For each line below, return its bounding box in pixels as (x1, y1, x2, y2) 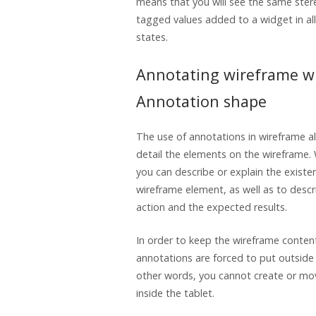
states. (136, 30, 168, 44)
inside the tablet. (136, 286, 214, 300)
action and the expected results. (136, 200, 287, 214)
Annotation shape (136, 91, 267, 112)
